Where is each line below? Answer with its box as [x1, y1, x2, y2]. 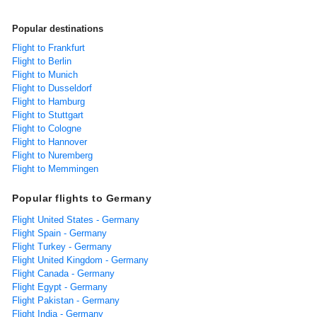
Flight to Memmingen [12, 163, 98, 175]
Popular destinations [12, 23, 103, 35]
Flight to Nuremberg [12, 150, 93, 161]
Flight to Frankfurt [12, 42, 85, 54]
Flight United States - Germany [12, 214, 139, 226]
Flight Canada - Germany [12, 268, 115, 279]
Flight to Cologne [12, 123, 81, 134]
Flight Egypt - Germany [12, 282, 108, 293]
